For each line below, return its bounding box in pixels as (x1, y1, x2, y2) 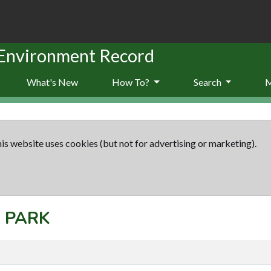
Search (193, 76, 223, 88)
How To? (112, 76, 151, 88)
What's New (27, 76, 78, 88)
